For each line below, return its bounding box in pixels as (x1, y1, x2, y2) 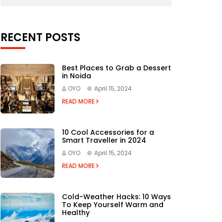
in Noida (61, 70, 91, 81)
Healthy (61, 207, 90, 218)
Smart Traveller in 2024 (61, 135, 146, 145)
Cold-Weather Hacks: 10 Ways (61, 191, 171, 202)
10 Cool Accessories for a (61, 127, 154, 137)
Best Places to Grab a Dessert (61, 62, 171, 73)
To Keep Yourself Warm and (61, 199, 164, 210)
